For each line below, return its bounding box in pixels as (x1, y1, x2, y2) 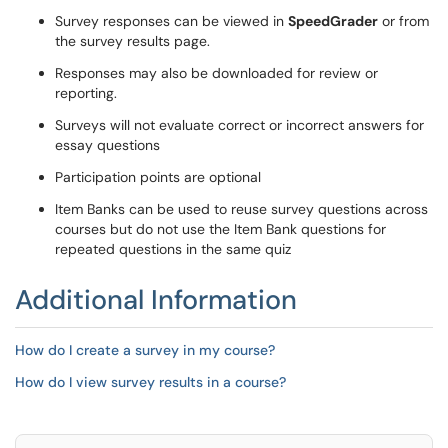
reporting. (55, 84, 117, 102)
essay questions (55, 136, 164, 154)
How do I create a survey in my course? (15, 341, 275, 359)
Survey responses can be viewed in (55, 12, 288, 30)
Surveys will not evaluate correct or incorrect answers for (55, 116, 424, 134)
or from (378, 12, 429, 30)
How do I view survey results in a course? (15, 373, 286, 391)
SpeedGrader (288, 12, 378, 30)
